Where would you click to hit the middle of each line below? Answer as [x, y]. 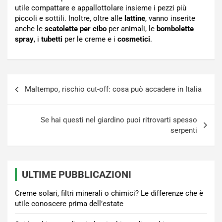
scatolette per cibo [76, 29]
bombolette [175, 29]
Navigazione [41, 82]
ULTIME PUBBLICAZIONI [77, 175]
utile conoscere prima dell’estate [69, 204]
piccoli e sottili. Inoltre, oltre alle [70, 19]
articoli [26, 98]
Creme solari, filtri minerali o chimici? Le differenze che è [109, 194]
